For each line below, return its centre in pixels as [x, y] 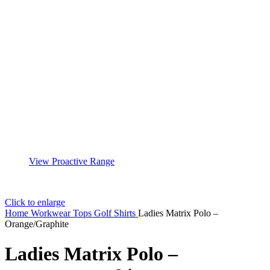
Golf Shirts [116, 213]
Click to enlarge [35, 202]
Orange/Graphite [37, 224]
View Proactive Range [72, 162]
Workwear [52, 213]
